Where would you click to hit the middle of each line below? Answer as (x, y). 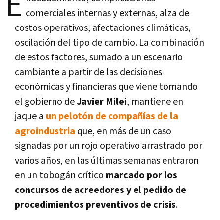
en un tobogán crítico (60, 175)
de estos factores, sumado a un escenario (99, 57)
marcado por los (141, 175)
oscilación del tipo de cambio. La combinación (110, 42)
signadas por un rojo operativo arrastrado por (109, 146)
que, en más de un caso (123, 131)
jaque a (30, 116)
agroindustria (45, 131)
